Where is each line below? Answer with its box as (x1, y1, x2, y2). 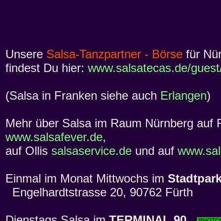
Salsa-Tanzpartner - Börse (46, 47, 183, 61)
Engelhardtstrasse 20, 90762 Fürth (5, 185, 193, 199)
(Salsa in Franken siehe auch (5, 89, 160, 103)
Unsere (5, 47, 46, 61)
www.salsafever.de (5, 130, 103, 144)
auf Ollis (5, 144, 51, 158)
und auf (132, 144, 178, 158)
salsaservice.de (51, 144, 132, 158)
